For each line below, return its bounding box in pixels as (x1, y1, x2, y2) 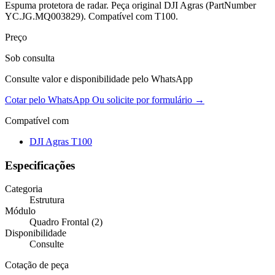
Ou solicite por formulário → (92, 94, 204, 105)
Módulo (5, 206, 36, 217)
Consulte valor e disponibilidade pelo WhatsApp (5, 73, 193, 84)
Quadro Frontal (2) (29, 217, 103, 228)
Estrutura (29, 195, 64, 206)
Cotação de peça (5, 260, 69, 271)
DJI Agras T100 (29, 136, 92, 147)
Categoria (5, 184, 42, 195)
